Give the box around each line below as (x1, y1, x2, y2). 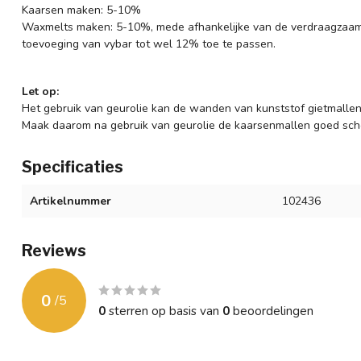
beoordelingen (230, 302, 313, 320)
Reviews (22, 241, 86, 261)
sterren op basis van (106, 302, 222, 320)
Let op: (22, 84, 59, 100)
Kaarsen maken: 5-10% (22, 2, 141, 19)
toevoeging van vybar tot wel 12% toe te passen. (22, 36, 276, 52)
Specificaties (22, 157, 123, 177)
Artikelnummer (30, 193, 111, 210)
